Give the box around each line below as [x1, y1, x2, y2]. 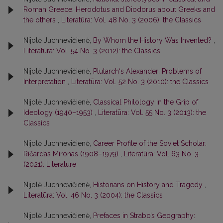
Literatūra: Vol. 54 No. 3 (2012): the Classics [23, 47, 160, 55]
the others [23, 16, 58, 24]
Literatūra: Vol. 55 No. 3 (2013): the [98, 109, 206, 116]
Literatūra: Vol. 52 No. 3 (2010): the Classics [71, 78, 209, 86]
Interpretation [23, 78, 68, 86]
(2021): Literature [23, 160, 76, 168]
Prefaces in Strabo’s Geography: [93, 212, 195, 220]
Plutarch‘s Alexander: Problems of [93, 67, 202, 75]
